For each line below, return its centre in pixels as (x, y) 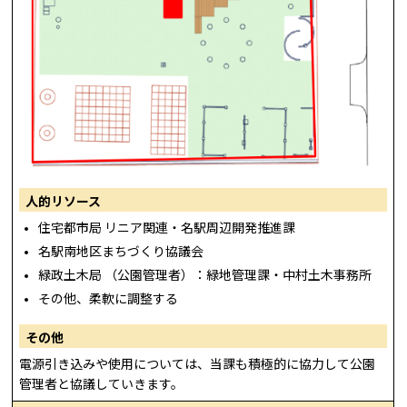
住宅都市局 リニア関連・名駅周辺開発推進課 (167, 228)
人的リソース (64, 201)
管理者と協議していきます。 (102, 384)
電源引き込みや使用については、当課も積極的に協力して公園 (198, 364)
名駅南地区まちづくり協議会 (121, 251)
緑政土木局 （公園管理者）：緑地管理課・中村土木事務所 (205, 276)
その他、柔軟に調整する (109, 299)
